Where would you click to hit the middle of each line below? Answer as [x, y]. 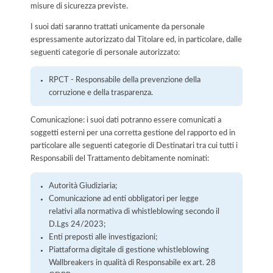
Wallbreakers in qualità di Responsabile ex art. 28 [133, 262]
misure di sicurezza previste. [79, 6]
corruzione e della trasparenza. [101, 92]
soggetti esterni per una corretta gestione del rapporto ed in [133, 133]
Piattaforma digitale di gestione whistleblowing [129, 250]
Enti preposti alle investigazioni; [103, 237]
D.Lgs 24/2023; [77, 224]
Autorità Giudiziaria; [83, 186]
